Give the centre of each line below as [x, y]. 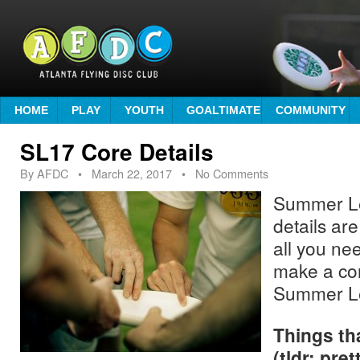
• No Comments [220, 173]
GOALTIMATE [223, 110]
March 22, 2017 [132, 173]
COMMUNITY [311, 110]
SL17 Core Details [117, 152]
